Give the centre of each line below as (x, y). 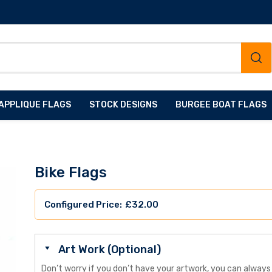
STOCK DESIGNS (123, 105)
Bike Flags (70, 173)
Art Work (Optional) (109, 250)
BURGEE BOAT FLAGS (221, 105)
